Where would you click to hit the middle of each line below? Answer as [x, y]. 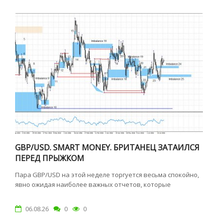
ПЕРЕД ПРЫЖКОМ [50, 158]
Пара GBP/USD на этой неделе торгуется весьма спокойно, [107, 175]
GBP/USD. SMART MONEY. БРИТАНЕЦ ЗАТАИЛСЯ [108, 147]
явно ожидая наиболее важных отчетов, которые [93, 184]
